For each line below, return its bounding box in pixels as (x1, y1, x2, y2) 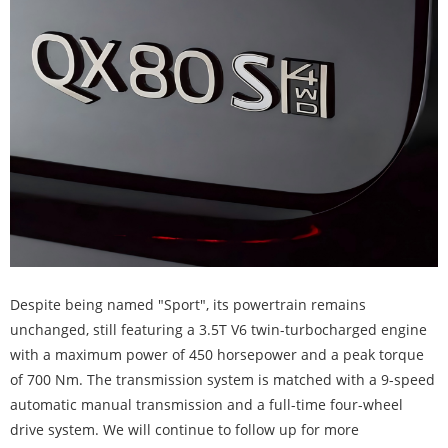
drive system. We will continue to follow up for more (10, 420, 359, 440)
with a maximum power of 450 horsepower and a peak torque (10, 345, 424, 365)
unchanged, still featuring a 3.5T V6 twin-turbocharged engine (10, 320, 427, 340)
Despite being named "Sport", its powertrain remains (10, 295, 366, 315)
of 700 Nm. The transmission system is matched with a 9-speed (10, 370, 435, 390)
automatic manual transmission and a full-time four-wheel (10, 395, 403, 415)
